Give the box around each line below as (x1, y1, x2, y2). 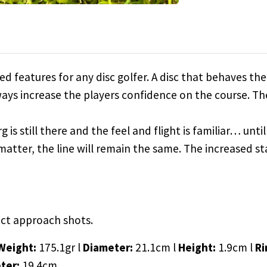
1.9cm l (218, 240, 253, 255)
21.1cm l (135, 240, 178, 255)
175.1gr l (39, 240, 83, 255)
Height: (178, 240, 218, 255)
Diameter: (83, 240, 133, 255)
